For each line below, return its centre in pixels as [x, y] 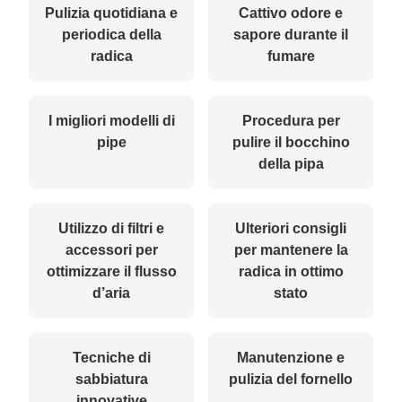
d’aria [111, 293]
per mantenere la [291, 249]
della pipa [291, 163]
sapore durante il [291, 34]
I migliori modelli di [111, 120]
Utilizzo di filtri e [111, 228]
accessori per [111, 249]
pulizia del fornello [291, 379]
